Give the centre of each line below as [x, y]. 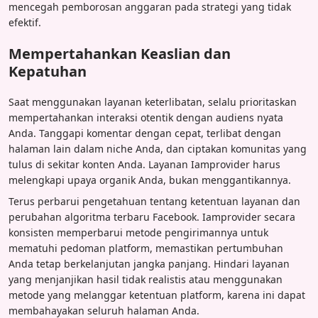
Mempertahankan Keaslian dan [120, 53]
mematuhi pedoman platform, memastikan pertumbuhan [146, 248]
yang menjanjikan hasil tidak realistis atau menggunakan [146, 279]
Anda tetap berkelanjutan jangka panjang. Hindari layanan [149, 263]
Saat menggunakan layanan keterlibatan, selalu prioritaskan [153, 102]
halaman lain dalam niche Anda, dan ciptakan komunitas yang [158, 148]
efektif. [25, 22]
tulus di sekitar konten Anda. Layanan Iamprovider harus [144, 164]
